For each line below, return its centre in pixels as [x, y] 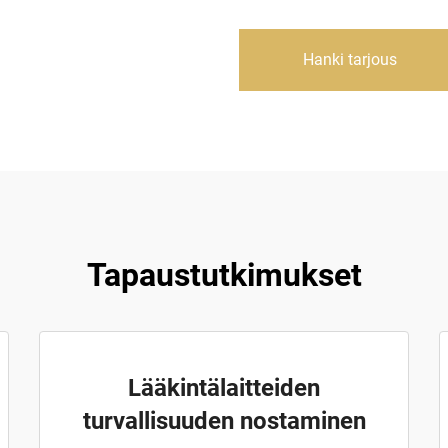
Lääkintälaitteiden [224, 388]
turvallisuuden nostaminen [224, 421]
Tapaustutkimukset [224, 275]
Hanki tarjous [350, 59]
